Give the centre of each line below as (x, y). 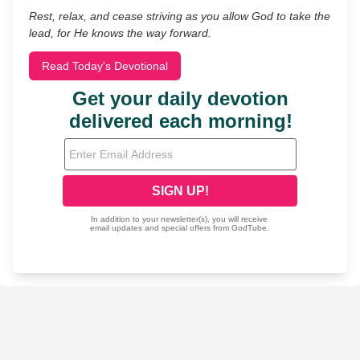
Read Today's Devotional (105, 66)
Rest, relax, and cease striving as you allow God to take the (180, 16)
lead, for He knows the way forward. (120, 33)
